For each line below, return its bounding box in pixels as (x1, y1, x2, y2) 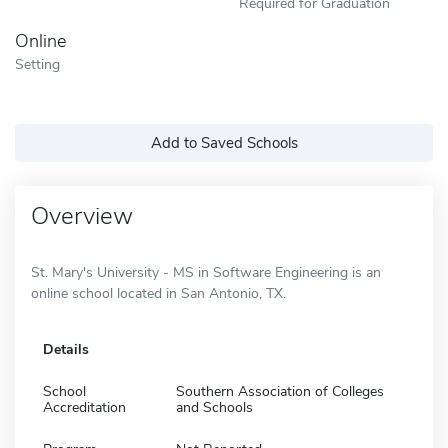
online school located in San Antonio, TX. (31, 283, 286, 303)
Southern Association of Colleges (176, 381, 384, 401)
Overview (31, 199, 133, 232)
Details (43, 339, 89, 359)
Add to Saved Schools (150, 132, 298, 153)
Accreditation (43, 397, 126, 417)
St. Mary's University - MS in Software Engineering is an (31, 262, 381, 282)
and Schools (176, 397, 253, 417)
